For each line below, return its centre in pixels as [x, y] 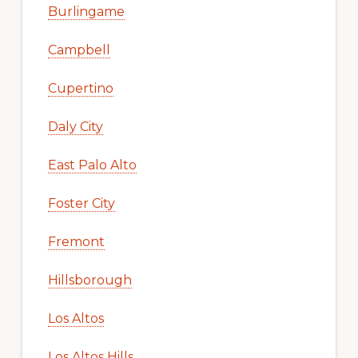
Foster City [81, 203]
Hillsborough [89, 280]
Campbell [79, 50]
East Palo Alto [92, 165]
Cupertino [80, 88]
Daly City [75, 126]
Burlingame [86, 11]
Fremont [76, 241]
